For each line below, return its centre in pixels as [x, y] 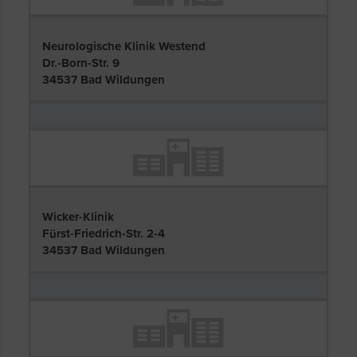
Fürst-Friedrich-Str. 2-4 [104, 234]
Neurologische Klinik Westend [124, 46]
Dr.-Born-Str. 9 [81, 63]
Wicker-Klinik [78, 217]
